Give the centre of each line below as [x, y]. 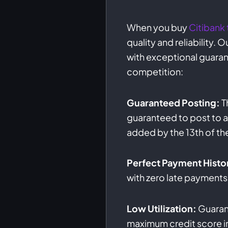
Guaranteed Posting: [174, 102]
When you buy [158, 27]
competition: [155, 72]
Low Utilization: [162, 208]
